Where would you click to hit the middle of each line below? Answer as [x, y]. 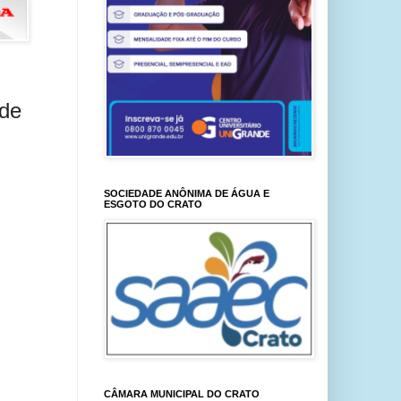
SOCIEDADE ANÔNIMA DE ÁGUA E [187, 193]
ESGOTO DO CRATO [153, 204]
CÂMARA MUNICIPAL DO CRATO [182, 394]
